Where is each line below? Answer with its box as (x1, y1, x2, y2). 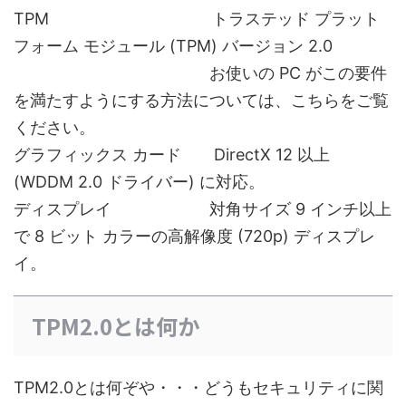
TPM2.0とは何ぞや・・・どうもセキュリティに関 (14, 378, 383, 398)
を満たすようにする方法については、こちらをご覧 (14, 91, 389, 111)
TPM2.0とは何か (32, 310, 199, 343)
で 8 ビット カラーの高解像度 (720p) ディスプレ (14, 227, 375, 246)
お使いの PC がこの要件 (14, 63, 387, 83)
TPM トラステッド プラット (14, 9, 380, 29)
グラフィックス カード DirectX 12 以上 (14, 145, 330, 165)
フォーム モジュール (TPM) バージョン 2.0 (14, 36, 333, 56)
